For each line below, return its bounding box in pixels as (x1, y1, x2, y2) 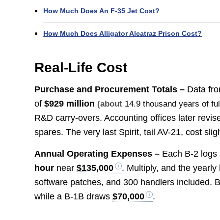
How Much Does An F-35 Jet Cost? (43, 6, 160, 15)
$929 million (44, 98, 95, 109)
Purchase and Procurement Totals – (34, 84, 188, 94)
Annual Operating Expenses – (34, 149, 163, 159)
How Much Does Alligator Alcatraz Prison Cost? (43, 29, 202, 37)
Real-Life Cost (34, 59, 128, 75)
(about (97, 99, 125, 109)
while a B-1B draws (34, 192, 113, 202)
